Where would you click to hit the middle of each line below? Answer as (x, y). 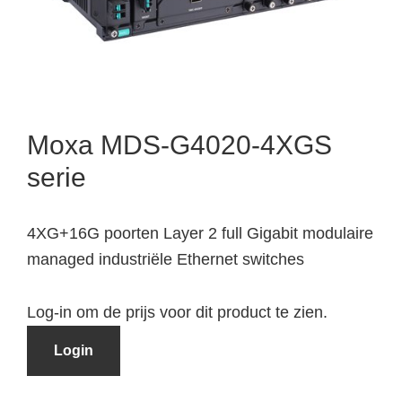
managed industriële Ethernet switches (166, 259)
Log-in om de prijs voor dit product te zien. (177, 312)
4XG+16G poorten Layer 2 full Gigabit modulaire (200, 233)
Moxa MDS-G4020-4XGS (179, 144)
